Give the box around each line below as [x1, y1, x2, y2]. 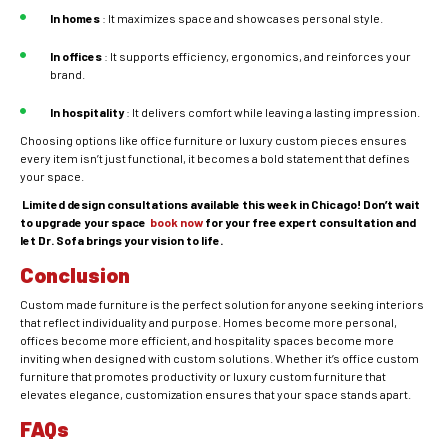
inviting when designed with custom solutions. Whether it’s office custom [20, 351, 419, 366]
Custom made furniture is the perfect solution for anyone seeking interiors [20, 297, 424, 312]
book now [150, 215, 203, 230]
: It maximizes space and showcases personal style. [100, 11, 383, 26]
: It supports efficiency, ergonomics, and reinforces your [102, 49, 411, 64]
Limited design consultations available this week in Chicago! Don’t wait [22, 197, 420, 212]
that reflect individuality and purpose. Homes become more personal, [20, 315, 397, 330]
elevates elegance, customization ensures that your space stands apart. [20, 387, 411, 402]
